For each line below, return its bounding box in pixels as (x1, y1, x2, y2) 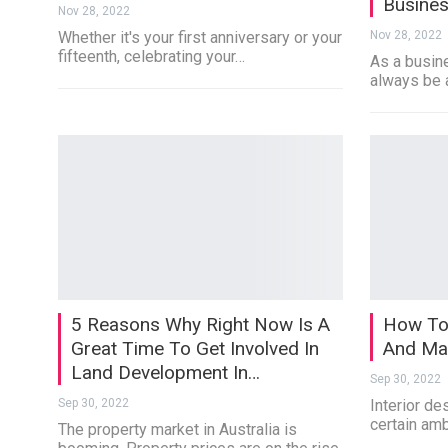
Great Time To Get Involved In (70, 337, 319, 361)
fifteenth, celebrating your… (57, 46, 245, 66)
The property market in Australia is (57, 420, 297, 440)
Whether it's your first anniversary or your (57, 27, 342, 47)
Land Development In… (70, 361, 260, 385)
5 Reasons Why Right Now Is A (70, 313, 330, 337)
